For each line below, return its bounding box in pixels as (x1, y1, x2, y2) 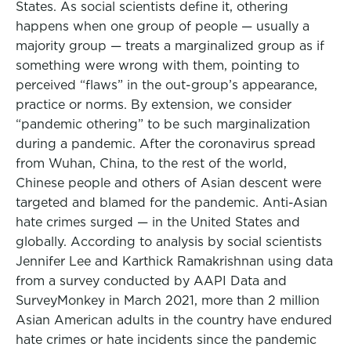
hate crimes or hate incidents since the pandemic (16, 332, 317, 347)
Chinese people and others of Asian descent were (16, 175, 321, 190)
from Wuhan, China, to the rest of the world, (16, 156, 287, 171)
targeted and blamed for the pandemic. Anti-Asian (16, 195, 327, 210)
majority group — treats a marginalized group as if (16, 38, 324, 53)
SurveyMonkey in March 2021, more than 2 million (16, 293, 320, 308)
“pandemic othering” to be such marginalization (16, 117, 310, 132)
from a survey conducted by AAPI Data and (16, 273, 287, 288)
